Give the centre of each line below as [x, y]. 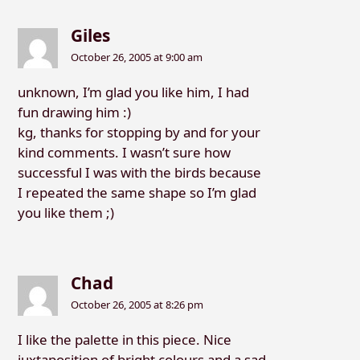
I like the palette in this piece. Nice [124, 339]
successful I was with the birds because [139, 173]
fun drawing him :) [74, 112]
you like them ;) [65, 213]
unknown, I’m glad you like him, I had [133, 92]
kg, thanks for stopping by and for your [139, 133]
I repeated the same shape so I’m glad [137, 193]
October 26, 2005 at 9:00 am [137, 57]
